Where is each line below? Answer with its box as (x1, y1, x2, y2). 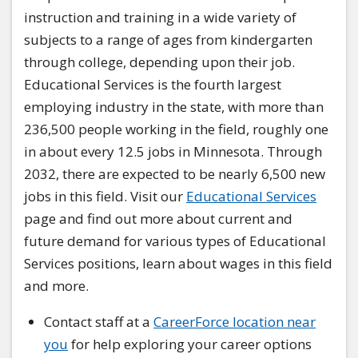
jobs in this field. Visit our (24, 186, 186, 205)
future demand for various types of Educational (24, 231, 326, 250)
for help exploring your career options (68, 334, 312, 353)
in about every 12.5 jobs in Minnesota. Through (24, 141, 322, 161)
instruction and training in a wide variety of (24, 7, 296, 26)
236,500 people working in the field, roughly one (24, 119, 328, 138)
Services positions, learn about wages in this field (24, 253, 332, 272)
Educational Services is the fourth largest (24, 74, 281, 93)
